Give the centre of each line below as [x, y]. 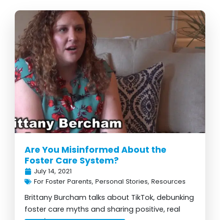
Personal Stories [122, 181]
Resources [168, 181]
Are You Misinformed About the [96, 150]
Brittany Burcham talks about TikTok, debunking [109, 197]
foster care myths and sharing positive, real [102, 209]
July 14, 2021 [53, 171]
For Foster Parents [63, 181]
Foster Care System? [72, 161]
